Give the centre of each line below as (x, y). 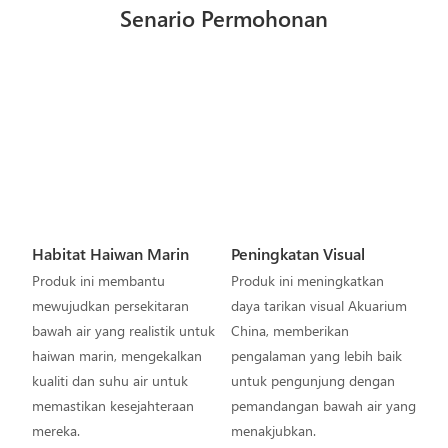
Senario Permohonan (224, 17)
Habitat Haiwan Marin (110, 253)
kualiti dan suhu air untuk (109, 381)
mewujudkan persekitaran (110, 306)
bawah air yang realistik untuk (123, 331)
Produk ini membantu (98, 281)
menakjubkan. (273, 431)
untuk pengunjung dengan (312, 381)
